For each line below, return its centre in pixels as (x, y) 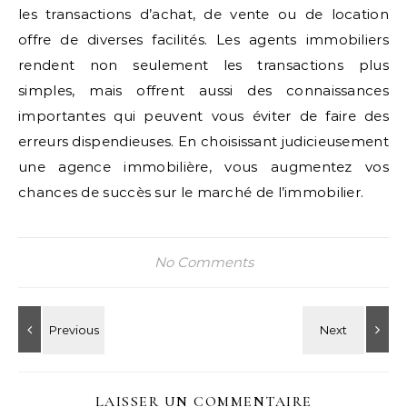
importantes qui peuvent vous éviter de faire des (203, 116)
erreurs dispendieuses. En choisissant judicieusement (203, 141)
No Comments (203, 262)
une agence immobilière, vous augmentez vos (203, 167)
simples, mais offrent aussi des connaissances (203, 90)
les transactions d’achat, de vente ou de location (203, 14)
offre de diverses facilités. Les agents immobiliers (203, 40)
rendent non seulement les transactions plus (203, 65)
